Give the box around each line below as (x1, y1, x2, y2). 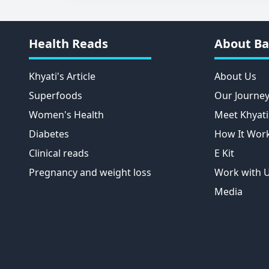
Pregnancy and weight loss (29, 165, 151, 179)
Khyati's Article (29, 69, 95, 83)
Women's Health (29, 107, 104, 121)
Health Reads (29, 35, 108, 52)
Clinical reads (29, 146, 89, 160)
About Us (214, 69, 257, 83)
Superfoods (29, 88, 82, 102)
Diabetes (29, 127, 69, 141)
